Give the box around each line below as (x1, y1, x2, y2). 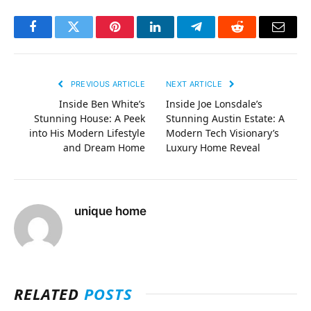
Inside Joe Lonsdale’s (166, 97, 262, 110)
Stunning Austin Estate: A (166, 112, 285, 125)
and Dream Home (63, 141, 145, 154)
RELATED (14, 283, 85, 304)
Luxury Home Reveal (166, 141, 260, 154)
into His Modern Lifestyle (29, 126, 145, 140)
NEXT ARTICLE (166, 79, 225, 89)
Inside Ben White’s (59, 97, 145, 110)
